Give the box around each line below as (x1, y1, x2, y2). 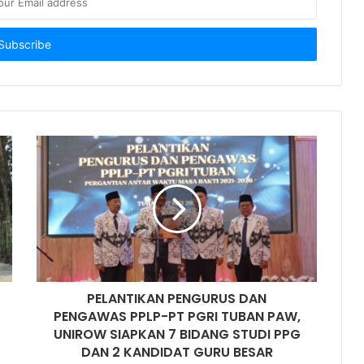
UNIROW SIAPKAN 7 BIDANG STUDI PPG (53, 325, 301, 344)
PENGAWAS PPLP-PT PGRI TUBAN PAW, (53, 307, 301, 326)
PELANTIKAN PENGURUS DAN (87, 289, 266, 308)
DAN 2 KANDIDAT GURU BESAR (80, 343, 273, 362)
